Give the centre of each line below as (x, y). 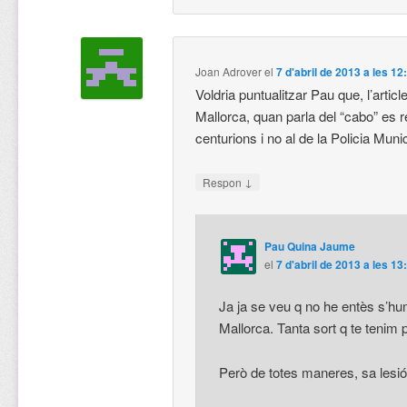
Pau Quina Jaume (309, 246)
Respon (224, 183)
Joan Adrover (229, 71)
